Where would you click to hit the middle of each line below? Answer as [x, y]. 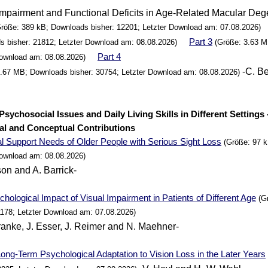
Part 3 [201, 42]
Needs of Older [69, 142]
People [114, 142]
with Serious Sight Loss [175, 142]
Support [22, 142]
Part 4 [109, 57]
